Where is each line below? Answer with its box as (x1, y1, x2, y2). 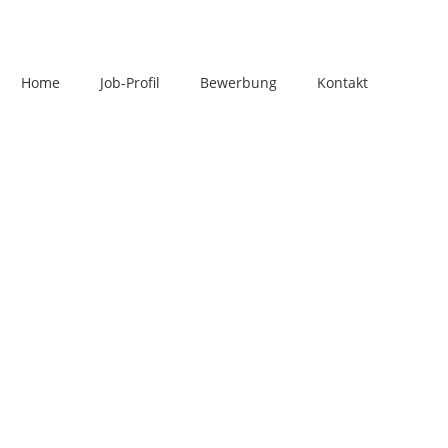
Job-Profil (99, 73, 160, 92)
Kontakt (316, 73, 368, 92)
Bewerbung (199, 73, 277, 92)
